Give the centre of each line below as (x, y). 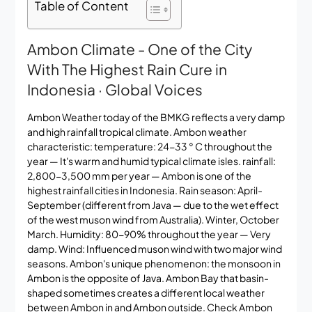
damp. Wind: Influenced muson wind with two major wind (154, 248)
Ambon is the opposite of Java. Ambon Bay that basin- (148, 278)
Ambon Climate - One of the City (139, 49)
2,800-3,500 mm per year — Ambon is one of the (139, 175)
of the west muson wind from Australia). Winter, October (153, 219)
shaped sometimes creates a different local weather (146, 292)
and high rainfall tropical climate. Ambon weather (136, 131)
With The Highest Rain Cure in (127, 69)
